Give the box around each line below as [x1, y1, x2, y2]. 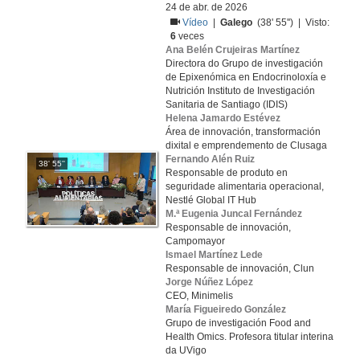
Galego [220, 17, 253, 28]
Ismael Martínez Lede [166, 249, 263, 260]
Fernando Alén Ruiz [166, 153, 255, 165]
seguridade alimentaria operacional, [166, 181, 324, 192]
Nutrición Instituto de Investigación [166, 85, 315, 96]
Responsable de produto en [166, 167, 288, 178]
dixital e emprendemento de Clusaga [166, 140, 327, 151]
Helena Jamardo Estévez [166, 112, 280, 124]
